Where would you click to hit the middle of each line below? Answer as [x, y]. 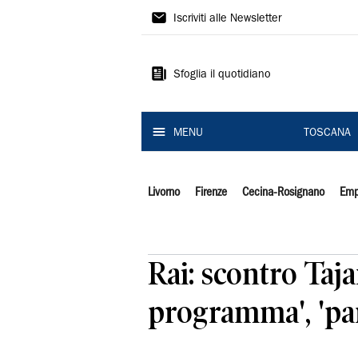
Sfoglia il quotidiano [222, 75]
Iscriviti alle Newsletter [227, 19]
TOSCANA [327, 133]
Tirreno [179, 46]
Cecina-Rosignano [283, 193]
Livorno [164, 193]
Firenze [211, 193]
